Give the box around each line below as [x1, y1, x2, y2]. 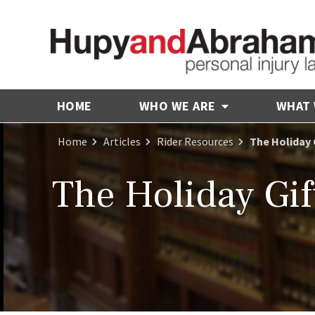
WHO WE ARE [139, 97, 219, 114]
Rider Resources [157, 134, 233, 148]
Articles [103, 134, 141, 148]
